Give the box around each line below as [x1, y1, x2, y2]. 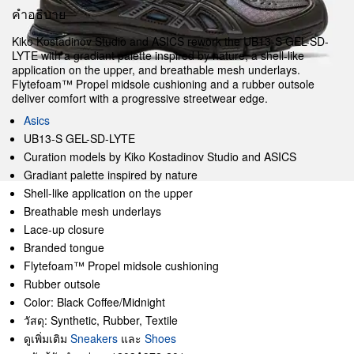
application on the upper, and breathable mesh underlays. [12, 62, 300, 77]
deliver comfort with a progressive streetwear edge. [12, 90, 268, 106]
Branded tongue [24, 239, 104, 255]
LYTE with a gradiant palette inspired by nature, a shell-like [12, 47, 304, 63]
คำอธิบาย [12, 5, 66, 23]
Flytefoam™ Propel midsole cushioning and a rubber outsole [12, 76, 314, 92]
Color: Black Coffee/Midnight [24, 294, 165, 310]
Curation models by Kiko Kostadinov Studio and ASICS [24, 149, 296, 164]
